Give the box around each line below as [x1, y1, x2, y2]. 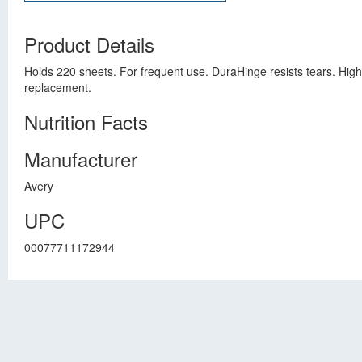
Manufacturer [24, 145, 137, 173]
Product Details [24, 30, 154, 58]
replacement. [24, 79, 91, 95]
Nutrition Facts [24, 107, 148, 136]
